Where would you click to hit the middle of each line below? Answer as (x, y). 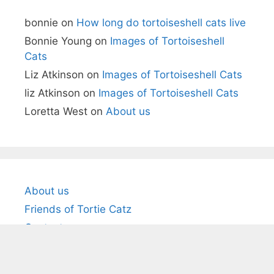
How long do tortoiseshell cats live (161, 23)
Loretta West (56, 112)
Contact (44, 228)
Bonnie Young (58, 41)
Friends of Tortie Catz (78, 209)
